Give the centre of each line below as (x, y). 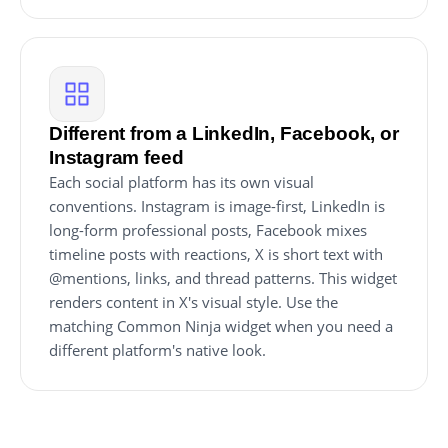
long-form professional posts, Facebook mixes (208, 230)
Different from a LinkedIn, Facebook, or (224, 133)
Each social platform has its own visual (181, 182)
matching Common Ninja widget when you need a (221, 326)
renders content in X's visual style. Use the (193, 302)
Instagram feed (116, 157)
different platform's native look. (157, 350)
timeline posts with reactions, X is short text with (216, 254)
